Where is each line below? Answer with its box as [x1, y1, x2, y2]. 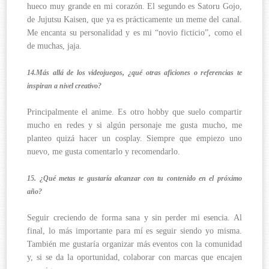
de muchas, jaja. [27, 41, 82, 51]
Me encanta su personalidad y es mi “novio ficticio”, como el [27, 28, 242, 38]
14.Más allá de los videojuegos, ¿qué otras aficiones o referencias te [27, 68, 242, 77]
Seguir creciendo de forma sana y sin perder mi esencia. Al [27, 213, 242, 223]
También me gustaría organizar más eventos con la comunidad [27, 240, 242, 249]
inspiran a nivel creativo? [27, 82, 104, 91]
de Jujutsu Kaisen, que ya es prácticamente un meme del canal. [27, 15, 242, 25]
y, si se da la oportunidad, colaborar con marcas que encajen [27, 253, 242, 262]
